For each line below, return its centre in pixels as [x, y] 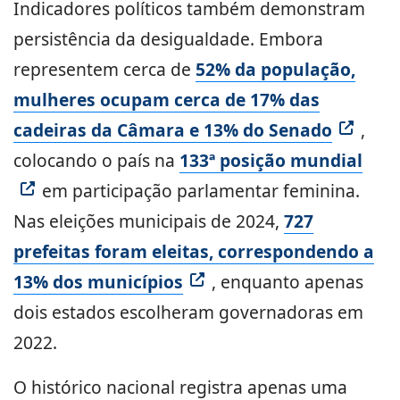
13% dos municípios [98, 282]
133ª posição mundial [271, 161]
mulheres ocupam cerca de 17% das [167, 100]
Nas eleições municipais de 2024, [149, 221]
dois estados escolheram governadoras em [188, 312]
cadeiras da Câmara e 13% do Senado [173, 130]
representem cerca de [104, 70]
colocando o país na [96, 161]
